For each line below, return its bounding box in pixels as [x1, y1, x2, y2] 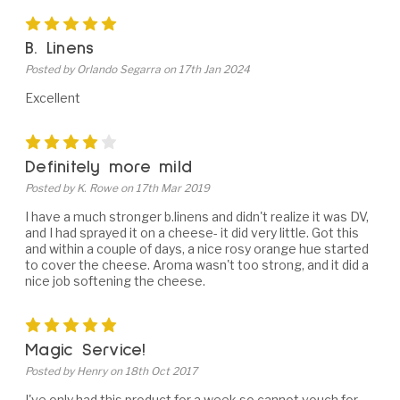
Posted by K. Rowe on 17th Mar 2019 [25, 181, 210, 196]
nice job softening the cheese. [25, 273, 205, 289]
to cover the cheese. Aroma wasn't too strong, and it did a [25, 257, 369, 273]
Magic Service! [25, 341, 146, 360]
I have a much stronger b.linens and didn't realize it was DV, [25, 209, 369, 225]
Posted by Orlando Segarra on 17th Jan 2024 [25, 62, 250, 77]
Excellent [25, 90, 80, 106]
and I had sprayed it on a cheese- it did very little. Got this [25, 225, 359, 241]
